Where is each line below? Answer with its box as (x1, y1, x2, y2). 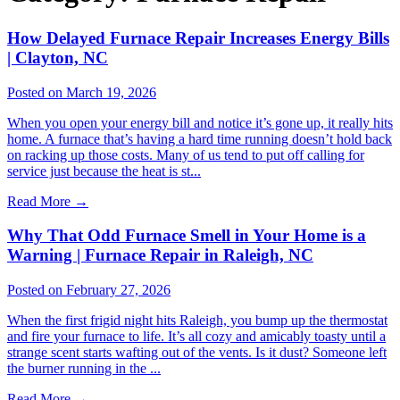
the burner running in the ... (7, 361, 161, 377)
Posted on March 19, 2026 (7, 84, 156, 100)
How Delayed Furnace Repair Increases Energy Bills (7, 28, 389, 47)
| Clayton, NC (7, 47, 108, 67)
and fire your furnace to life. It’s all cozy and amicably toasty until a (7, 329, 386, 345)
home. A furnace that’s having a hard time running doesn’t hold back (7, 130, 392, 146)
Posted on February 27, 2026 (7, 282, 171, 298)
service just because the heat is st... (7, 162, 201, 179)
